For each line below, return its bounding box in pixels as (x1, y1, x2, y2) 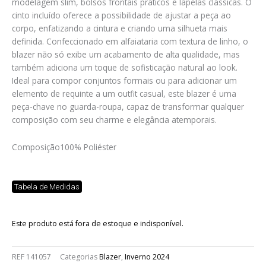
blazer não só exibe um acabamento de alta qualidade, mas (12, 49, 240, 61)
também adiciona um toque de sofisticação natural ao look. (12, 62, 237, 74)
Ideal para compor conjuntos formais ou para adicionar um (12, 75, 237, 87)
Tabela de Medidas (14, 182, 80, 192)
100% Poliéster (60, 141, 116, 153)
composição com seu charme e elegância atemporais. (12, 114, 217, 126)
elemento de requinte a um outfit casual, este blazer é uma (12, 88, 236, 100)
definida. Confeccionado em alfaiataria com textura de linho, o (12, 36, 248, 47)
